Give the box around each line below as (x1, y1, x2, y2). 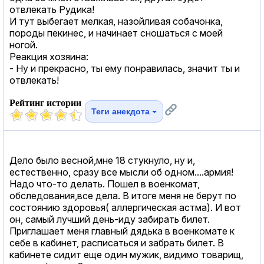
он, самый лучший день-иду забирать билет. (9, 213, 210, 225)
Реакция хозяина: (9, 50, 88, 62)
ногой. (9, 38, 38, 51)
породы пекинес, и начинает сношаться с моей (9, 27, 223, 39)
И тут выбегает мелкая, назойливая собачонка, (9, 15, 223, 27)
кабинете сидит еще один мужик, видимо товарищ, (9, 248, 243, 260)
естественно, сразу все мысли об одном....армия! (9, 166, 233, 178)
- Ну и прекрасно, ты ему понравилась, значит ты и (9, 62, 240, 74)
